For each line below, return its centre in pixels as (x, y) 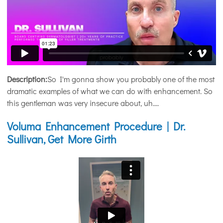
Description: (27, 79)
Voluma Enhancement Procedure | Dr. (96, 126)
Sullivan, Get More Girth (62, 139)
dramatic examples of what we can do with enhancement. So (110, 91)
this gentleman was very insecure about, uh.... (83, 103)
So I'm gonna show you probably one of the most (131, 79)
